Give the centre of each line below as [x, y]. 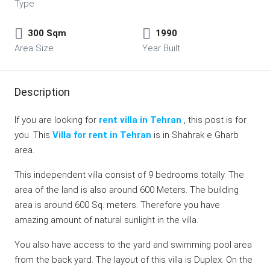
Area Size [34, 48]
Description [42, 92]
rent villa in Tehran [140, 120]
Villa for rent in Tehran [102, 135]
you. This [33, 135]
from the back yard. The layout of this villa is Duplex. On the [133, 260]
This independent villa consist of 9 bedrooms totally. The [129, 175]
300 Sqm [47, 33]
